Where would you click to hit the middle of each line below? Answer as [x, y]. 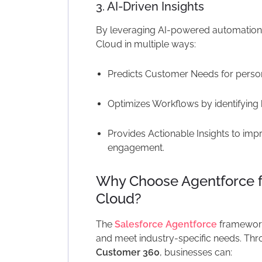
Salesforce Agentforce [166, 224]
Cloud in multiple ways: [146, 44]
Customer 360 [127, 252]
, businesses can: [196, 252]
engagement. [136, 147]
